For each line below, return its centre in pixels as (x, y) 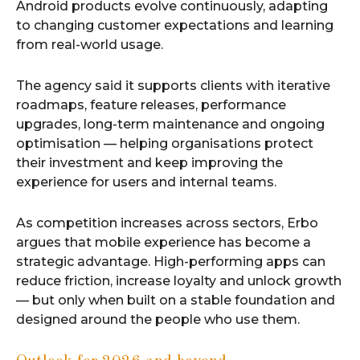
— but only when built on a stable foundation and (176, 300)
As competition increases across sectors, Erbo (167, 223)
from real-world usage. (90, 44)
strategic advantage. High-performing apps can (171, 261)
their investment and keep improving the (149, 162)
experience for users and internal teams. (146, 182)
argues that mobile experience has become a (164, 242)
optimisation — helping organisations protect (165, 143)
